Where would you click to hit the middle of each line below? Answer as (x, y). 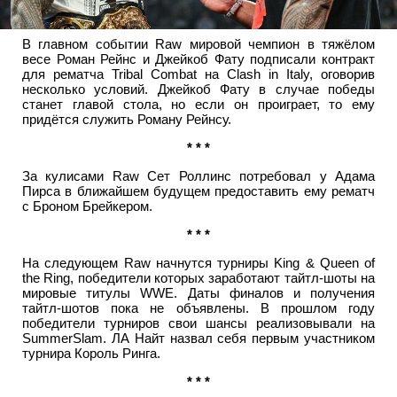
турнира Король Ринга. (91, 353)
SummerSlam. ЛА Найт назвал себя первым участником (198, 338)
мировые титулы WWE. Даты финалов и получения (198, 292)
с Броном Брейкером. (87, 206)
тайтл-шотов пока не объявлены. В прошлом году (198, 307)
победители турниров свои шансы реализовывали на (198, 323)
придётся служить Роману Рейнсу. (127, 119)
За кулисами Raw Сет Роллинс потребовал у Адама (198, 175)
